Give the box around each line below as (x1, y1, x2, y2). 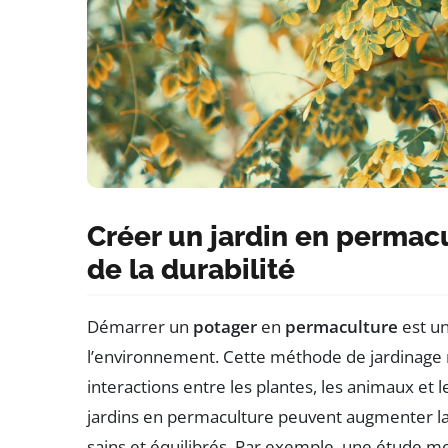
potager (193, 314, 257, 338)
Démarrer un (87, 314, 193, 338)
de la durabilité (87, 252, 295, 286)
